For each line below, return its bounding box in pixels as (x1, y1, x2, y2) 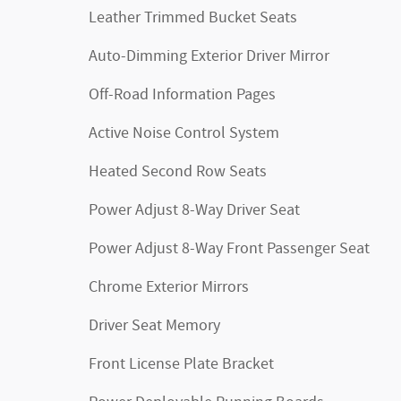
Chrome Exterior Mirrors (89, 277, 249, 298)
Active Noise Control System (89, 123, 279, 144)
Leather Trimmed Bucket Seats (89, 7, 297, 29)
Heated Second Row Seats (89, 161, 267, 183)
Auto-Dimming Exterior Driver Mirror (89, 46, 329, 67)
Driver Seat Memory (89, 315, 220, 337)
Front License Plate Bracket (89, 354, 274, 375)
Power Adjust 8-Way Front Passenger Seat (89, 238, 370, 260)
